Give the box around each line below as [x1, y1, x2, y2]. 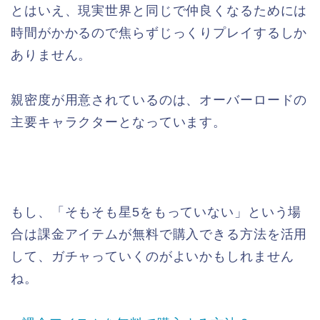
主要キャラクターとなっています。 [11, 115, 227, 130]
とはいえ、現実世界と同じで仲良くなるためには [11, 4, 308, 19]
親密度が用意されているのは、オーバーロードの [11, 93, 308, 108]
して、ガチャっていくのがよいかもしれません [11, 249, 294, 264]
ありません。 [11, 48, 92, 63]
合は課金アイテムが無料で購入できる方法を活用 [11, 227, 308, 242]
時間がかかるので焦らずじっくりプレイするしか [11, 26, 308, 41]
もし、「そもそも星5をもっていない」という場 [11, 205, 302, 220]
